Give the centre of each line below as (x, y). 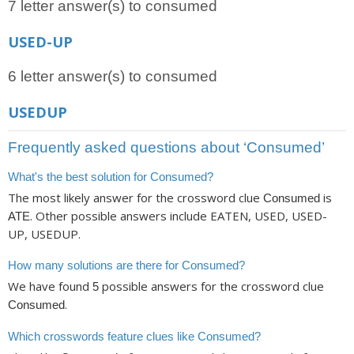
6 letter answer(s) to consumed (113, 76)
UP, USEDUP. (44, 234)
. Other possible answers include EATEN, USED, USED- (179, 216)
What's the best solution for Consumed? (111, 177)
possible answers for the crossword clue (211, 286)
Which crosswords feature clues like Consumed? (134, 336)
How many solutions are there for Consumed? (126, 265)
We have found (50, 286)
